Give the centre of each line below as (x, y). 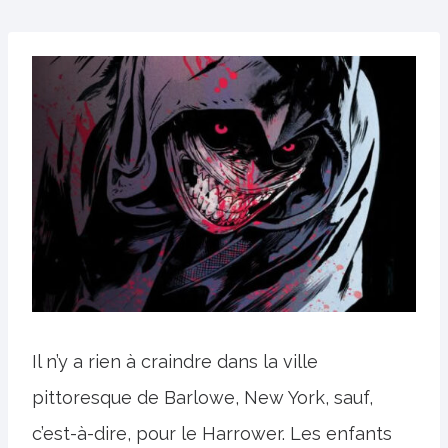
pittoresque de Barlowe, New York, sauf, (202, 397)
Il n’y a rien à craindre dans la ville (175, 361)
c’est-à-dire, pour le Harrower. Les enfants (212, 433)
